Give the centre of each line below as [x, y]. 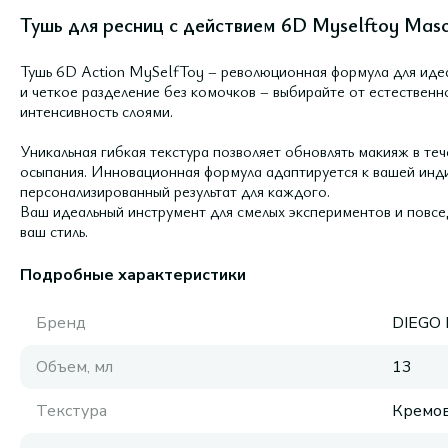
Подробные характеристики [133, 275]
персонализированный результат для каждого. [175, 191]
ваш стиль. [54, 231]
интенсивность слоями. [96, 111]
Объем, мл [74, 367]
